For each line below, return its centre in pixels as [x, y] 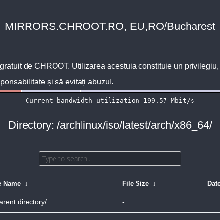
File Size [136, 183]
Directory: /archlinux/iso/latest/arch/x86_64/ [110, 125]
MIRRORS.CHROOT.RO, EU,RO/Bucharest [110, 26]
